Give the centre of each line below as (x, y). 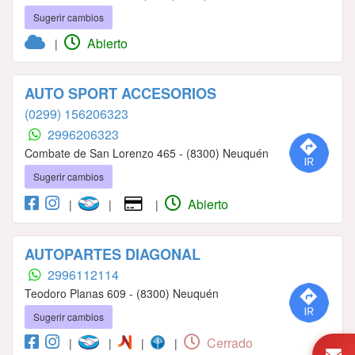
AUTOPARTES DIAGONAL (113, 254)
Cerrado (228, 342)
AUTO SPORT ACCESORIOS (120, 93)
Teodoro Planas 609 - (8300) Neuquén (122, 293)
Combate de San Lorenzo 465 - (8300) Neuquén (147, 153)
